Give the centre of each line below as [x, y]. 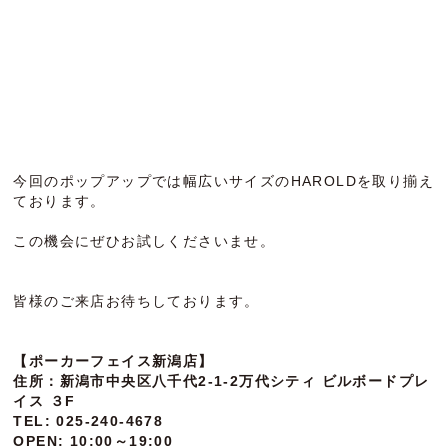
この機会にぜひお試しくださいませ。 [144, 241]
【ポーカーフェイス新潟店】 [113, 361]
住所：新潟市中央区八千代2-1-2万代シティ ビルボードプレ [221, 381]
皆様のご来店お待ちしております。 [136, 301]
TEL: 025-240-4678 [88, 421]
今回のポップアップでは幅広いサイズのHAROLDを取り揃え [224, 181]
